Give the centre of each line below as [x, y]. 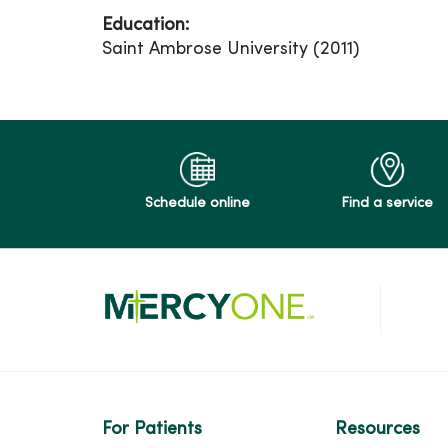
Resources [377, 429]
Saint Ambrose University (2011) [230, 49]
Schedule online [197, 203]
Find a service [387, 203]
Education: [145, 25]
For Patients [152, 429]
